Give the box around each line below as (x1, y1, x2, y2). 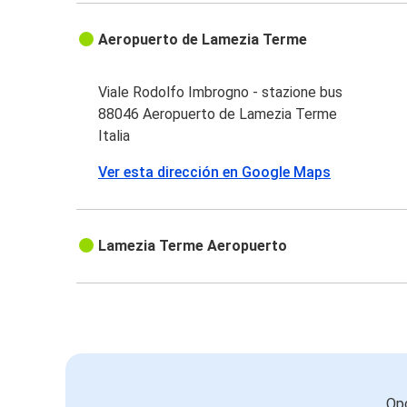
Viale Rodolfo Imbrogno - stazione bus (98, 84, 343, 102)
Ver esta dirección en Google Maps (98, 164, 332, 182)
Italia (98, 127, 131, 145)
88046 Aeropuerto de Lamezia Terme (98, 105, 338, 124)
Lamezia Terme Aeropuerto (98, 237, 288, 255)
